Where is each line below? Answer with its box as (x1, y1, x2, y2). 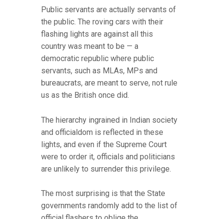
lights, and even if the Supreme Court (41, 139, 167, 149)
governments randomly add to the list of (41, 201, 177, 211)
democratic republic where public (41, 54, 154, 64)
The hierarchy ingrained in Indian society (41, 115, 177, 125)
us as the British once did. (41, 90, 129, 100)
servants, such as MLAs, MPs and (41, 66, 157, 76)
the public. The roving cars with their (41, 17, 163, 27)
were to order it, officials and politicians (41, 152, 175, 161)
